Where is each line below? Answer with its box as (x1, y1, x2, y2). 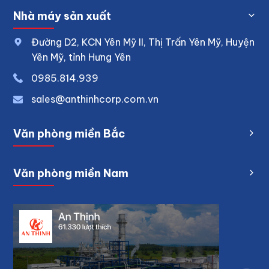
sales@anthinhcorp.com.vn (31, 92, 159, 105)
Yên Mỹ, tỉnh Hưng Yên (31, 50, 131, 63)
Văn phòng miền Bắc (13, 126, 125, 141)
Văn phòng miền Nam (13, 166, 129, 180)
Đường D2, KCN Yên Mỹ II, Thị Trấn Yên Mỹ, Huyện (31, 35, 255, 48)
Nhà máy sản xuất (13, 8, 112, 23)
